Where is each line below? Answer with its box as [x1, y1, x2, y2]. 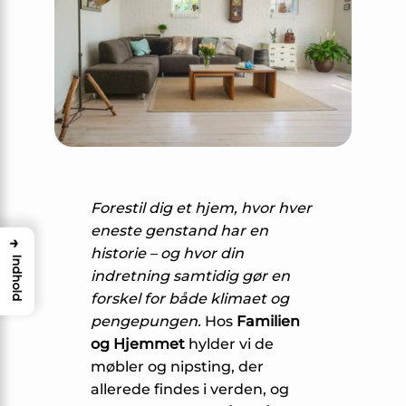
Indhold [10, 254, 24, 302]
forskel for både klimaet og [91, 290, 289, 308]
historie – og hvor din [91, 245, 244, 263]
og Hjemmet [91, 335, 185, 353]
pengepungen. [91, 313, 201, 331]
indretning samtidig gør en [91, 267, 290, 285]
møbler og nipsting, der [91, 358, 264, 376]
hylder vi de [185, 335, 274, 353]
